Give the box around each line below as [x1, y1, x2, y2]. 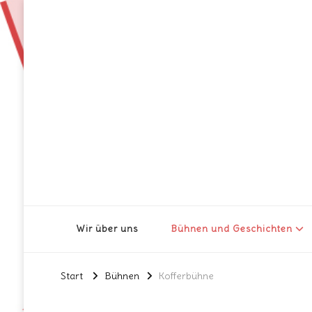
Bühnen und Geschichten [171, 223, 292, 235]
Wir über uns [75, 223, 138, 235]
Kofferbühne [158, 270, 214, 283]
